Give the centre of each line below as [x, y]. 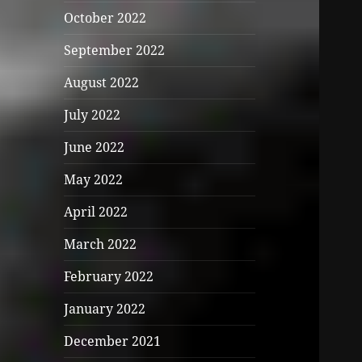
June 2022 [95, 147]
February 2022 [109, 277]
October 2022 [105, 18]
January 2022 [105, 309]
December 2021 [113, 341]
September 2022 [115, 51]
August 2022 [102, 83]
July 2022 [93, 115]
